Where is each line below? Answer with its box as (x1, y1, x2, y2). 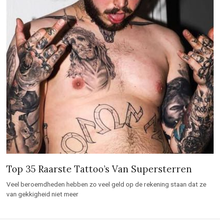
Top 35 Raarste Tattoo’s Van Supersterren (6, 101, 192, 113)
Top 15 (172, 192, 201, 203)
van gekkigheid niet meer (6, 128, 79, 137)
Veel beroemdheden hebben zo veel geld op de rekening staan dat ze (6, 118, 207, 127)
